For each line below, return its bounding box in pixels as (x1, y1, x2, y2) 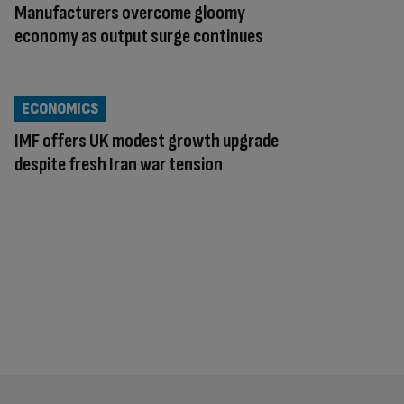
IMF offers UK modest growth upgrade (14, 128, 279, 153)
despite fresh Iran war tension (14, 151, 223, 177)
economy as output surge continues (14, 23, 263, 49)
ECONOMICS (22, 98, 98, 118)
